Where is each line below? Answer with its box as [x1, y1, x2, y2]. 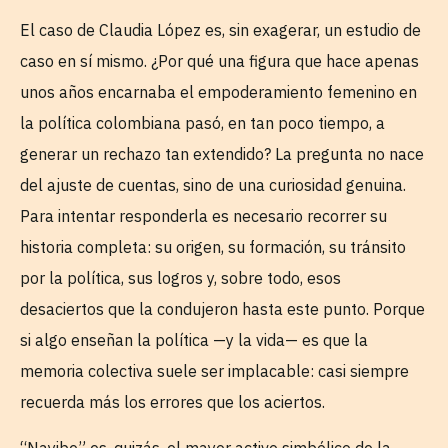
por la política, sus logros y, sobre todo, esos [20, 268, 341, 289]
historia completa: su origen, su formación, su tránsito [20, 237, 406, 258]
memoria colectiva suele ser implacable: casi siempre [20, 361, 409, 382]
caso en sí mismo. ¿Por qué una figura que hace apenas [20, 51, 419, 72]
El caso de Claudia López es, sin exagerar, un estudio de [20, 20, 421, 41]
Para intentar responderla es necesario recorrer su [20, 206, 387, 227]
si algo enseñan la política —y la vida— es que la [20, 330, 368, 351]
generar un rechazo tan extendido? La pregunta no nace [20, 144, 424, 165]
